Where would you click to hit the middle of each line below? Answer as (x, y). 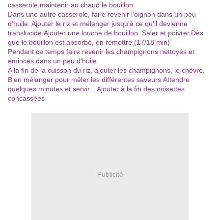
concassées (26, 98)
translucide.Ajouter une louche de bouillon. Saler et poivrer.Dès (106, 33)
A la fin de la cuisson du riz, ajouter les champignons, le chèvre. (106, 70)
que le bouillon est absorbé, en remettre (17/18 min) (89, 42)
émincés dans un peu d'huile (52, 61)
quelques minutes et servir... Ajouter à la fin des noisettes (96, 89)
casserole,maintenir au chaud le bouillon (70, 5)
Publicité (110, 174)
